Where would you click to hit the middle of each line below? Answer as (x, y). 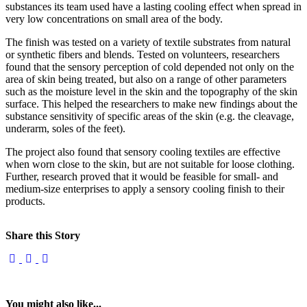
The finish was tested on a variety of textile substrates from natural (148, 42)
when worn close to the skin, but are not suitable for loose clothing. (150, 164)
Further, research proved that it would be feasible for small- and (142, 177)
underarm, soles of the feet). (65, 129)
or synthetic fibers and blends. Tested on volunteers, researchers (143, 55)
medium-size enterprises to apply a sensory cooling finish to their (145, 189)
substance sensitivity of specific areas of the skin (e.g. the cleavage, (150, 116)
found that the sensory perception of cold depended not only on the (150, 67)
